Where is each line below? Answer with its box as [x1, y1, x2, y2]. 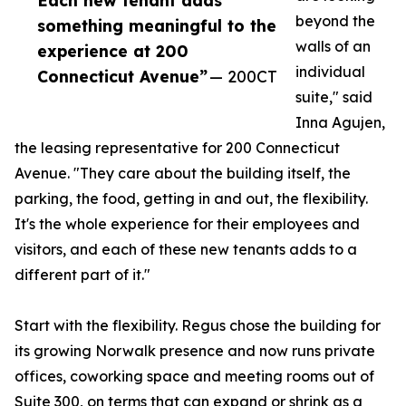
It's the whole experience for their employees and [14, 215, 360, 234]
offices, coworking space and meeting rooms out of [14, 367, 374, 386]
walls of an [295, 37, 371, 56]
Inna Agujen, [295, 113, 385, 132]
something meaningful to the [37, 15, 276, 36]
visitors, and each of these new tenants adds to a [14, 240, 357, 259]
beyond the [295, 12, 375, 31]
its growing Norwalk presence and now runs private [14, 342, 375, 361]
